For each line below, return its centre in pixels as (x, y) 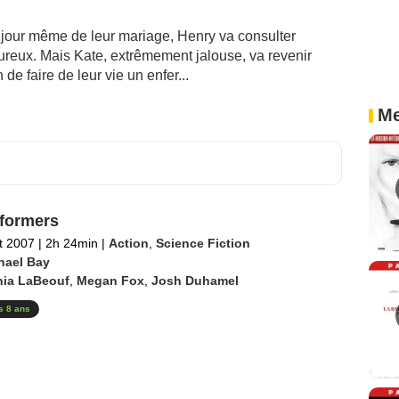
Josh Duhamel (195, 281)
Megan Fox (110, 281)
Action (128, 243)
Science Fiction (203, 243)
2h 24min (71, 243)
